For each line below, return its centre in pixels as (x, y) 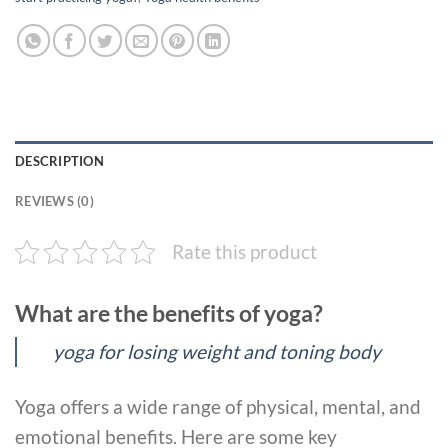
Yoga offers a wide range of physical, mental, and (218, 407)
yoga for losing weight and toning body (217, 352)
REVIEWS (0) (54, 200)
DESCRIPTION (59, 160)
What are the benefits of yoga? (169, 312)
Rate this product (244, 251)
